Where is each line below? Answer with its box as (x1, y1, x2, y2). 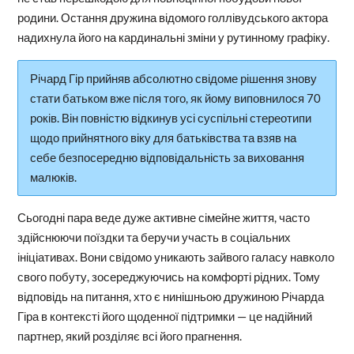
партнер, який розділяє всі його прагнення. (17, 329, 242, 344)
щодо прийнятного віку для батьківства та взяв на (29, 130, 296, 145)
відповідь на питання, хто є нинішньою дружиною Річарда (17, 289, 324, 304)
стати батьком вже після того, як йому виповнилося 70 (29, 91, 321, 106)
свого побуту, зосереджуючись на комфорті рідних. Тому (17, 269, 320, 284)
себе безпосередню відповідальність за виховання (29, 150, 304, 165)
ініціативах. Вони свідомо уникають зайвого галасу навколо (17, 250, 334, 265)
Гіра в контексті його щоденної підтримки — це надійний (17, 309, 312, 324)
